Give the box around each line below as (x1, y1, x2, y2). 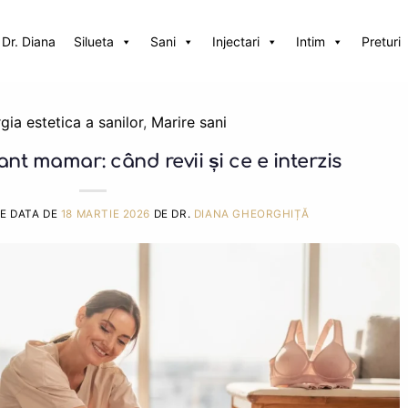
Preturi (361, 33, 401, 49)
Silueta (73, 33, 114, 49)
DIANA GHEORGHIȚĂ (193, 207, 310, 220)
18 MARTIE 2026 (60, 207, 151, 220)
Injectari (211, 33, 260, 49)
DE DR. (153, 207, 194, 220)
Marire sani (150, 113, 227, 131)
